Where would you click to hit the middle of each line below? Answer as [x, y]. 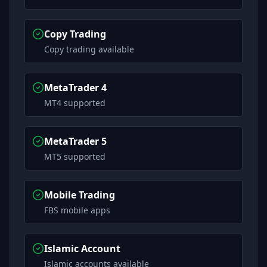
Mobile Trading [80, 195]
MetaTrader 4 [75, 88]
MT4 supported [75, 103]
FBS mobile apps [77, 210]
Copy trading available [89, 49]
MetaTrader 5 [75, 141]
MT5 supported [75, 156]
